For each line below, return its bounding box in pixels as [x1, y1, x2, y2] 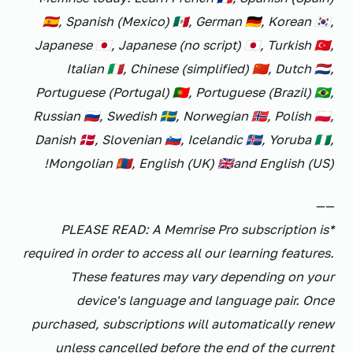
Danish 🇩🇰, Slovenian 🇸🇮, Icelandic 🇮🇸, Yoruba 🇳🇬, [35, 132, 334, 147]
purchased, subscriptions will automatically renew [32, 316, 334, 332]
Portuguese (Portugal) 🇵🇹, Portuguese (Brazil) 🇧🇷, [35, 84, 334, 100]
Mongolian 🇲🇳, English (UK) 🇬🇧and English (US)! [48, 155, 334, 171]
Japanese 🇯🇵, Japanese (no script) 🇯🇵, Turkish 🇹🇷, [35, 37, 334, 53]
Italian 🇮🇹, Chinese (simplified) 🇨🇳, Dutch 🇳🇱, [66, 61, 334, 76]
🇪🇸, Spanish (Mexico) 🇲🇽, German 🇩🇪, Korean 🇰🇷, [43, 13, 334, 29]
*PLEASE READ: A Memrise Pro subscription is [61, 221, 329, 237]
